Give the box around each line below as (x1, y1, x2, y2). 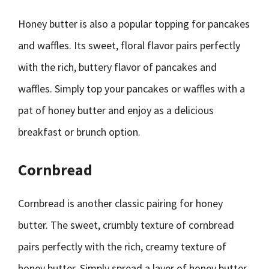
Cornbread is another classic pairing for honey (18, 196, 223, 210)
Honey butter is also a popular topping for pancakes (18, 17, 250, 31)
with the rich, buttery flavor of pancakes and (18, 60, 217, 74)
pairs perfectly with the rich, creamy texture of (18, 240, 226, 253)
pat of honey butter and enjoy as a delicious (18, 103, 214, 117)
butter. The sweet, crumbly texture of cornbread (18, 218, 234, 232)
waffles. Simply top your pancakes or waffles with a (18, 82, 245, 95)
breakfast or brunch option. (18, 125, 141, 139)
